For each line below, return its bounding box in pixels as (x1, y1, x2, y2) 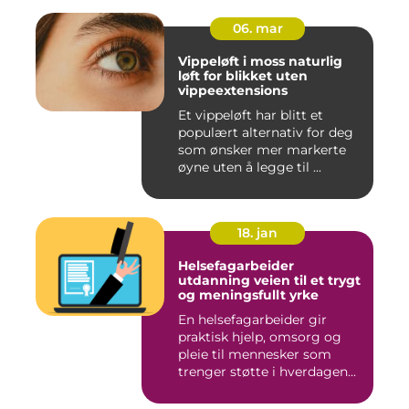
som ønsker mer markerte (178, 142, 346, 159)
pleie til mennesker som (178, 346, 331, 363)
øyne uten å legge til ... (178, 159, 321, 176)
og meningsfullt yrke (178, 287, 319, 304)
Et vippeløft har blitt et (178, 107, 323, 124)
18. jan (237, 225, 278, 242)
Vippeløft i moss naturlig (178, 53, 288, 70)
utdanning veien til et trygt (178, 272, 254, 289)
